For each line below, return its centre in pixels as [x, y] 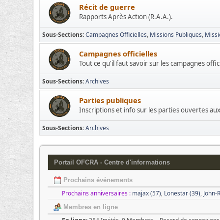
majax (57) [147, 193]
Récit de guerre [107, 7]
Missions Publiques [176, 35]
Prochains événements [97, 180]
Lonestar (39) [182, 193]
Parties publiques [110, 100]
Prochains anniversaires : [96, 193]
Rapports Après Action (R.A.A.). [126, 17]
